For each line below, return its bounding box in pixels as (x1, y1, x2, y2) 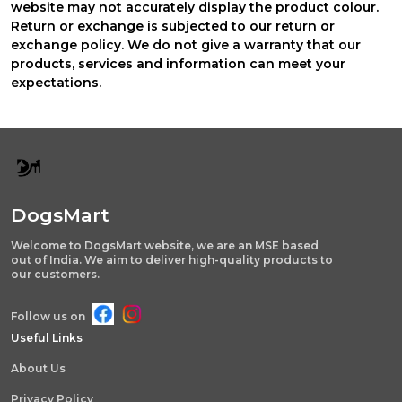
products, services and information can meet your (11, 55, 345, 72)
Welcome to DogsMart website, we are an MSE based (11, 238, 319, 252)
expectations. (11, 74, 101, 91)
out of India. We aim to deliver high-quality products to (11, 252, 333, 267)
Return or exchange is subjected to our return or (11, 17, 335, 34)
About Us (11, 361, 66, 375)
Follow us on (11, 310, 85, 324)
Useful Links (11, 330, 83, 345)
